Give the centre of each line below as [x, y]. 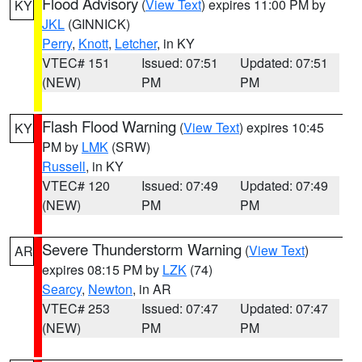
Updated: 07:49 [284, 185]
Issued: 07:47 [179, 308]
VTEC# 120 [76, 185]
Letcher [136, 43]
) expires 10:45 [282, 127]
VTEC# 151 [76, 63]
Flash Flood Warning [109, 126]
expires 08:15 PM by [102, 269]
